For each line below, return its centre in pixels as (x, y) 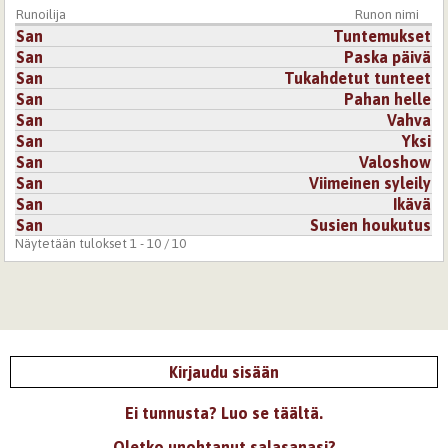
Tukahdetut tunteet (358, 78)
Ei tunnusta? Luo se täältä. (224, 413)
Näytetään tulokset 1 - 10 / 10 (101, 243)
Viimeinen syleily (370, 183)
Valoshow (395, 162)
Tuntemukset (382, 36)
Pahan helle (388, 99)
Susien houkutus (371, 225)
